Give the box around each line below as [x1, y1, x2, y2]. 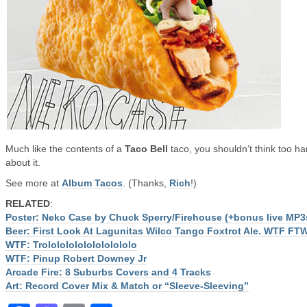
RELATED [5, 198, 50, 209]
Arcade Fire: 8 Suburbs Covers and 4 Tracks [5, 267, 211, 278]
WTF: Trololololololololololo [5, 239, 137, 250]
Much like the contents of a [5, 143, 125, 154]
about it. [5, 157, 40, 168]
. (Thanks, [123, 177, 169, 188]
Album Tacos [62, 177, 123, 188]
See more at [5, 177, 62, 188]
